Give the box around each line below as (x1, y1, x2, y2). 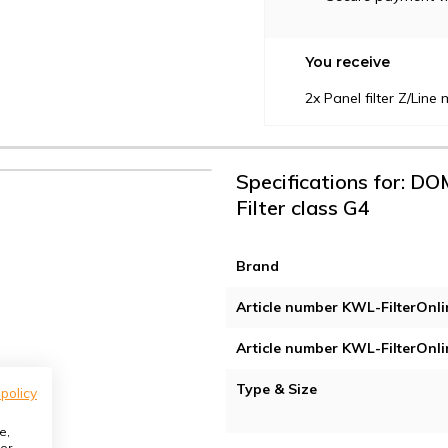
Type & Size (236, 380, 317, 399)
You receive (305, 53, 390, 72)
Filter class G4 (236, 195, 370, 221)
